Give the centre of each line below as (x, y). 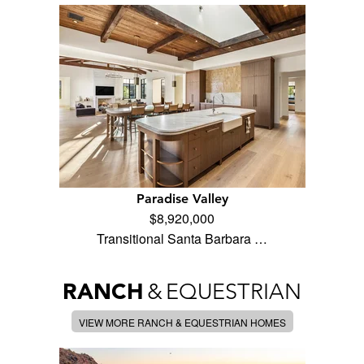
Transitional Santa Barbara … (182, 239)
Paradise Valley (182, 199)
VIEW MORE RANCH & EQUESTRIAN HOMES (182, 323)
